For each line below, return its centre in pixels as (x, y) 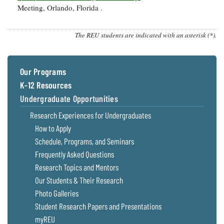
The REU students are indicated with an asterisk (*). (146, 35)
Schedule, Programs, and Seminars (84, 141)
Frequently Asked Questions (74, 154)
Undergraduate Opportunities (69, 99)
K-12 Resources (46, 85)
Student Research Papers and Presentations (98, 206)
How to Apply (53, 128)
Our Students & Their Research (79, 180)
